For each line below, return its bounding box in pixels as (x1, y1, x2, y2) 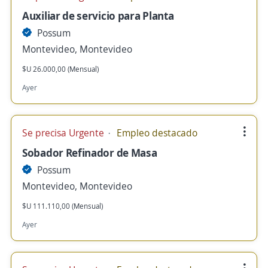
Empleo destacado (114, 126, 197, 139)
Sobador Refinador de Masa (22, 145, 157, 160)
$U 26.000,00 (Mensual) (22, 64, 99, 74)
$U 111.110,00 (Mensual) (22, 201, 103, 211)
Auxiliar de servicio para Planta (22, 8, 174, 23)
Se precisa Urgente (22, 126, 106, 139)
